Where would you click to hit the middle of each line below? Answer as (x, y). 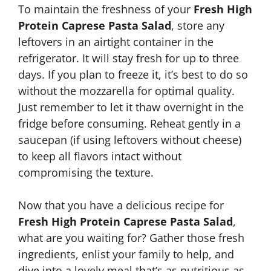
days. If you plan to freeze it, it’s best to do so (133, 74)
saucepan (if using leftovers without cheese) (130, 140)
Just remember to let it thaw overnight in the (131, 107)
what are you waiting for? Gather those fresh (131, 238)
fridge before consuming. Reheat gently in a (129, 123)
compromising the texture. (86, 172)
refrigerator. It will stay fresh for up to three (129, 58)
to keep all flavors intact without (100, 156)
